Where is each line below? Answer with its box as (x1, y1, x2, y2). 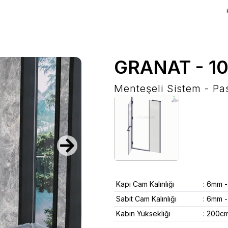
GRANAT (114, 56, 191, 78)
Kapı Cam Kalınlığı (116, 180, 175, 188)
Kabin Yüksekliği (116, 209, 170, 218)
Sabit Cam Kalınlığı (116, 194, 177, 203)
